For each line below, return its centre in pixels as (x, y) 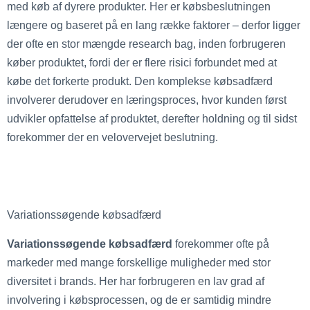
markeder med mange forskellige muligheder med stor (139, 262)
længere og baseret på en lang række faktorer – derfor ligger (154, 25)
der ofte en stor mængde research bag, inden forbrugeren (146, 44)
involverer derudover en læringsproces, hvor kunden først (147, 100)
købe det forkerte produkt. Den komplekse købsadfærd (140, 81)
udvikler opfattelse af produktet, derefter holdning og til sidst (152, 119)
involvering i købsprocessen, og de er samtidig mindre (139, 299)
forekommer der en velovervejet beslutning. (112, 137)
